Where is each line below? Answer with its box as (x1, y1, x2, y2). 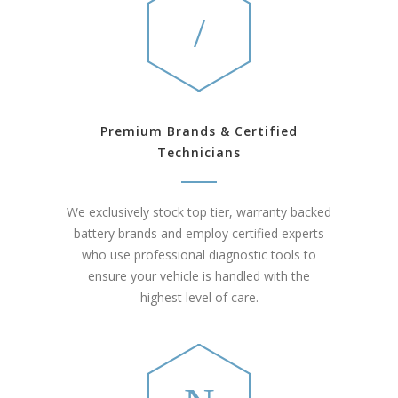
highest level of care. (139, 288, 259, 306)
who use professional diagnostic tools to (82, 245, 316, 263)
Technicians (157, 143, 241, 161)
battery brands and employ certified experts (74, 224, 324, 242)
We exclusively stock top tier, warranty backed (67, 203, 331, 220)
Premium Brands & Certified (100, 122, 298, 139)
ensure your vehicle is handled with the (88, 267, 310, 284)
